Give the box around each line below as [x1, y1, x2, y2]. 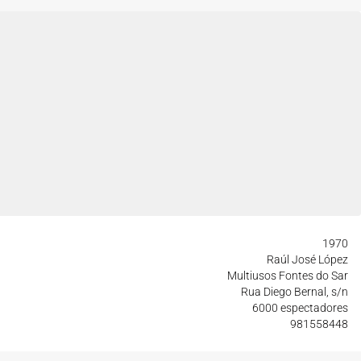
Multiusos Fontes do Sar [227, 269, 348, 282]
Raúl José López [267, 253, 348, 266]
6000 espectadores [252, 301, 348, 314]
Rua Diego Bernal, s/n [241, 285, 348, 298]
